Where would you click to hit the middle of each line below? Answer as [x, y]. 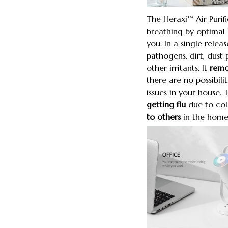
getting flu [166, 105]
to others [164, 117]
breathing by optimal [186, 31]
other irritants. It [178, 68]
